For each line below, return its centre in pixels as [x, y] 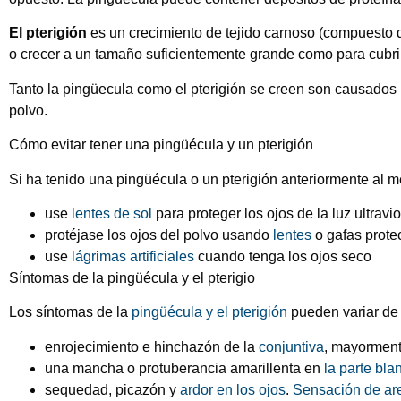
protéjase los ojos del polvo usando [159, 235]
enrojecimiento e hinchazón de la [152, 346]
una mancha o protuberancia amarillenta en [184, 368]
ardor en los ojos [233, 389]
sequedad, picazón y [112, 389]
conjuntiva [291, 346]
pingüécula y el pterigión [209, 312]
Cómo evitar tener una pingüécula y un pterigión [161, 145]
